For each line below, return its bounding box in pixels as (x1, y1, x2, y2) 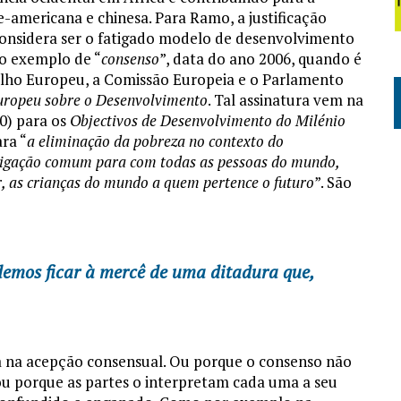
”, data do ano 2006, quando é (159, 48, 362, 70)
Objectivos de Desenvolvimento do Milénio (70, 110, 346, 132)
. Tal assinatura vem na (208, 90, 363, 111)
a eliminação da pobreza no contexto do (27, 131, 284, 152)
